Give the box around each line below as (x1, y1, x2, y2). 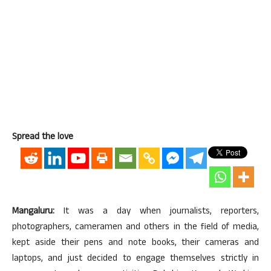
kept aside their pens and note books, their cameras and (12, 236, 259, 251)
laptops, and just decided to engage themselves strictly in (12, 252, 259, 267)
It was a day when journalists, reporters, (54, 204, 259, 220)
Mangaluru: (12, 204, 54, 220)
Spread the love (12, 130, 73, 145)
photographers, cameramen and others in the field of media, (12, 220, 259, 235)
